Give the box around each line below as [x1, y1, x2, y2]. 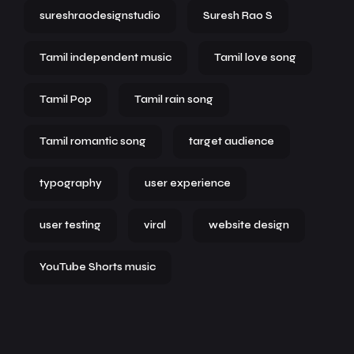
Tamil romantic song [40, 135, 146, 148]
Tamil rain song [134, 93, 213, 106]
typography [40, 177, 102, 190]
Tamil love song [214, 51, 296, 64]
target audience [189, 135, 274, 148]
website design [209, 219, 289, 232]
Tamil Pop [40, 93, 92, 106]
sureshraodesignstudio [40, 9, 160, 22]
